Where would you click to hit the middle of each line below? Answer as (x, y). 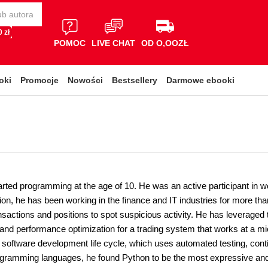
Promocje (39, 80)
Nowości (85, 80)
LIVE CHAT (113, 43)
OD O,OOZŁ (165, 43)
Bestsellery (135, 80)
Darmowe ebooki (200, 80)
